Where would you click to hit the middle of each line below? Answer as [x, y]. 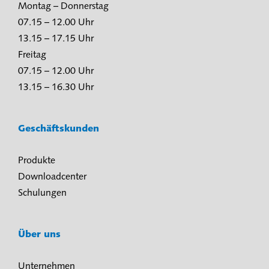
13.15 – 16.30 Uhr [56, 87]
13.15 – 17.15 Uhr [56, 39]
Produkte [37, 161]
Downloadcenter [52, 177]
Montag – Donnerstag [63, 6]
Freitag [32, 55]
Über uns [41, 234]
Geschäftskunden [60, 129]
